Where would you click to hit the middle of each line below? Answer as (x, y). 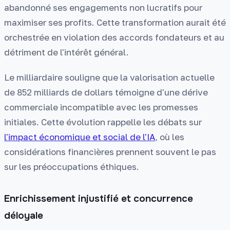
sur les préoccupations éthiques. (72, 166)
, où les (170, 137)
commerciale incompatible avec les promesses (101, 107)
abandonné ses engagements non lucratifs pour (103, 8)
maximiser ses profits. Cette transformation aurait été (115, 23)
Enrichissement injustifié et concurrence (99, 199)
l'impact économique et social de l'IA (80, 137)
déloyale (24, 216)
